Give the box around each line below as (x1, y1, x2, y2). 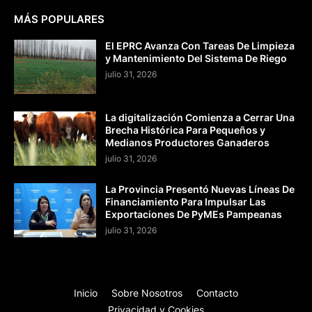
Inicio (74, 286, 97, 299)
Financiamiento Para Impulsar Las (105, 195, 266, 208)
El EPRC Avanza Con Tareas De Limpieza (105, 39, 295, 52)
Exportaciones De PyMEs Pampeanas (105, 208, 282, 220)
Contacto (196, 286, 238, 299)
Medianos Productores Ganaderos (105, 136, 270, 148)
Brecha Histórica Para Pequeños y (105, 123, 265, 136)
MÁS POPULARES (14, 12, 104, 26)
